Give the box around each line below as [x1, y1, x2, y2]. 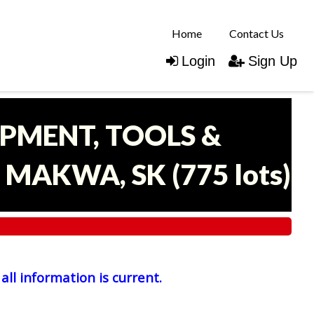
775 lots [179, 158, 282, 191]
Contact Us [228, 26, 284, 40]
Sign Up [248, 53, 297, 69]
